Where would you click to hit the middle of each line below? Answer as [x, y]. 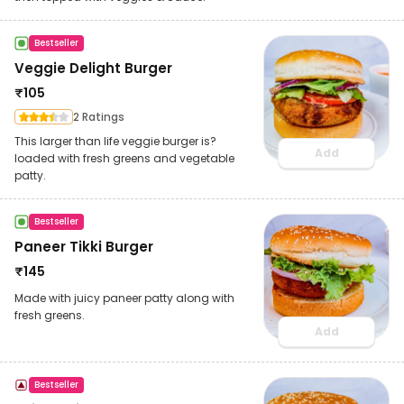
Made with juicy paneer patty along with [124, 298]
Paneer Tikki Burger [84, 246]
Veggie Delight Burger [93, 68]
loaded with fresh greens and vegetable [124, 158]
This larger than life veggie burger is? [115, 141]
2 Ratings [99, 116]
